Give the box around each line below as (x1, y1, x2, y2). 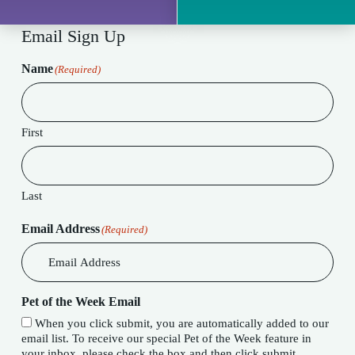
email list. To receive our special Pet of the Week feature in (21, 332, 147, 345)
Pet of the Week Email (21, 295, 140, 308)
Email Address (21, 222, 100, 235)
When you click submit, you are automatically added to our (34, 317, 329, 330)
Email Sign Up (21, 26, 125, 46)
